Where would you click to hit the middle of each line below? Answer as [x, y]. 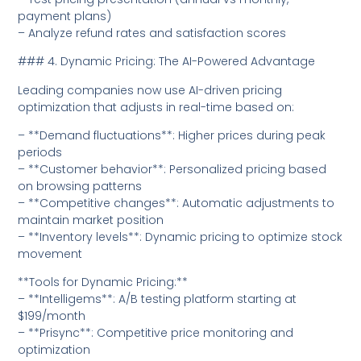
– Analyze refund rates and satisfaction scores [152, 33]
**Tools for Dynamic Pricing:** [103, 282]
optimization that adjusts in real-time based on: [156, 107]
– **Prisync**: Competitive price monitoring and [156, 333]
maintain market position [91, 220]
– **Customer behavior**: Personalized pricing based [172, 169]
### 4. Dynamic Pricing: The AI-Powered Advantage [167, 62]
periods [40, 152]
